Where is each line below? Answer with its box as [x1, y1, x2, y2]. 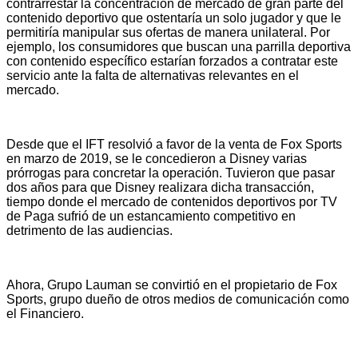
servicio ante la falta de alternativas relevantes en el [6, 68, 299, 82]
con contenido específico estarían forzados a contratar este [6, 54, 338, 68]
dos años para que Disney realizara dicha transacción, [6, 180, 314, 194]
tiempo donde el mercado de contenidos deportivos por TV [6, 194, 337, 209]
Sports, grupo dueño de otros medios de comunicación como [6, 292, 349, 306]
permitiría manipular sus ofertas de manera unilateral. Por [6, 25, 330, 39]
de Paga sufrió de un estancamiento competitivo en [6, 209, 296, 223]
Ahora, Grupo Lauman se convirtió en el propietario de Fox [6, 277, 337, 292]
